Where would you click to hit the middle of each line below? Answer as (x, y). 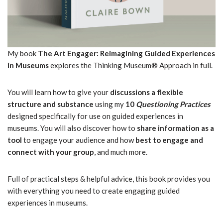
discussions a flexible (147, 92)
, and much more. (121, 152)
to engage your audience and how (79, 140)
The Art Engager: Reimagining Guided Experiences (126, 53)
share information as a (175, 128)
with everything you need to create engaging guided (94, 191)
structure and (32, 104)
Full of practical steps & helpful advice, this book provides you (109, 179)
